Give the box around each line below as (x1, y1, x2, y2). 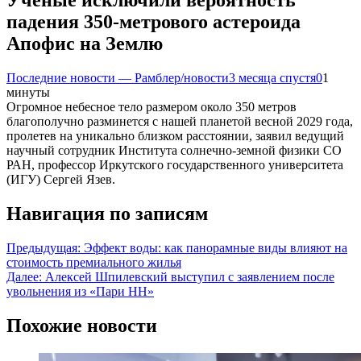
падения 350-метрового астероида (6, 11, 301, 33)
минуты (6, 85, 50, 99)
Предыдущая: (6, 240, 81, 255)
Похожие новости (6, 314, 157, 336)
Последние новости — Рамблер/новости (6, 71, 229, 85)
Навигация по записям (6, 202, 208, 224)
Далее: (6, 269, 42, 284)
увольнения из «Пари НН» (6, 284, 154, 298)
